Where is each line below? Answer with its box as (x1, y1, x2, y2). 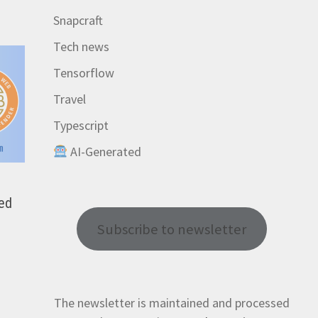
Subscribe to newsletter (97, 219, 247, 238)
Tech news (53, 38, 109, 55)
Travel (53, 91, 86, 107)
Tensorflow (53, 65, 114, 81)
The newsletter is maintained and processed (54, 295, 290, 311)
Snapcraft (53, 12, 103, 28)
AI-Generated (67, 143, 142, 160)
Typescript (53, 117, 109, 133)
